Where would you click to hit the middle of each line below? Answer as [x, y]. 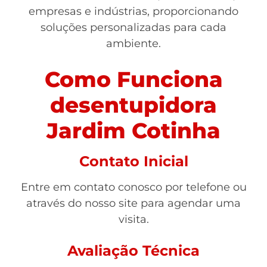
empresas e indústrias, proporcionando [133, 11]
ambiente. [133, 44]
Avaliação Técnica [133, 251]
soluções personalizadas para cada [133, 27]
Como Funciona [133, 79]
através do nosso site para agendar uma [133, 203]
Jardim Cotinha [133, 131]
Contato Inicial [133, 161]
